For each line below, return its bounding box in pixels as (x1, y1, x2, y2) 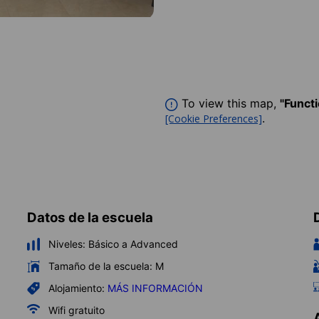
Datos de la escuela (27, 209, 153, 226)
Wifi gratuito (48, 303, 105, 316)
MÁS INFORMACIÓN (108, 281, 203, 294)
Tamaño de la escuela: (48, 259, 152, 272)
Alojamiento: (48, 281, 105, 294)
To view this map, (178, 96, 280, 111)
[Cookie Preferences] (165, 111, 262, 125)
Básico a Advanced (88, 237, 178, 250)
